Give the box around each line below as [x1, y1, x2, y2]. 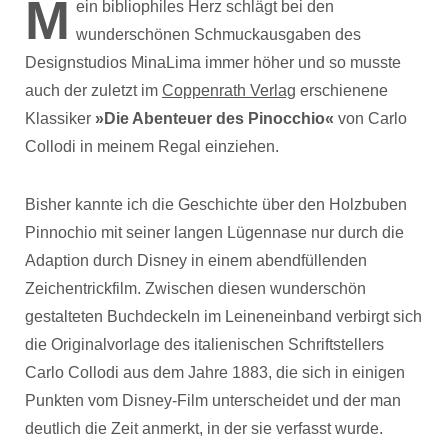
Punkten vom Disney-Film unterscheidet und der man [25, 392, 401, 410]
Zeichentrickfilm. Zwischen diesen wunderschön [25, 280, 366, 298]
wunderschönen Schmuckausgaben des [76, 26, 361, 44]
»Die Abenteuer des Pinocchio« [95, 110, 334, 128]
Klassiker [25, 110, 95, 128]
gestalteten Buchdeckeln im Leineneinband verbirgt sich [25, 308, 422, 326]
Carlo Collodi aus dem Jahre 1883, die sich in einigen [25, 364, 405, 382]
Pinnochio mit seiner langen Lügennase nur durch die [25, 224, 404, 242]
